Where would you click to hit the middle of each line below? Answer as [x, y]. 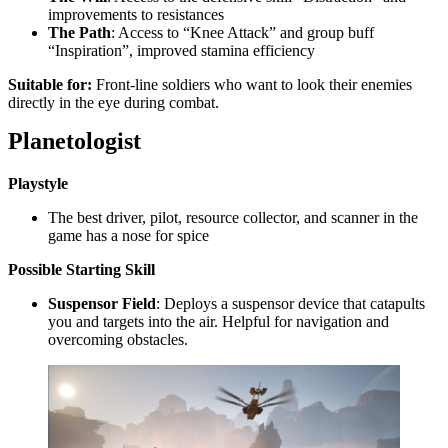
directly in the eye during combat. [113, 102]
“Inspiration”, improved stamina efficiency [181, 50]
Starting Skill [110, 269]
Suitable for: [50, 84]
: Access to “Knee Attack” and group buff [242, 32]
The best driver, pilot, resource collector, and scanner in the [233, 217]
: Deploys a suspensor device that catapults [290, 303]
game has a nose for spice [128, 235]
